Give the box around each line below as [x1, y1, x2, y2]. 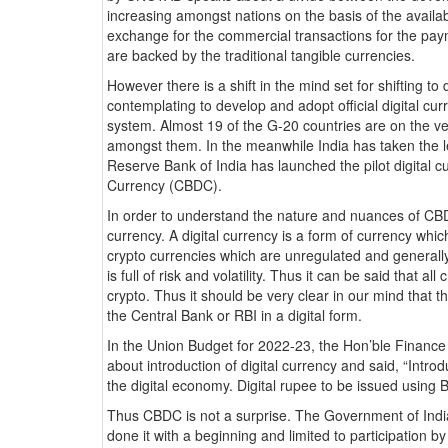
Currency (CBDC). [107, 175, 222, 196]
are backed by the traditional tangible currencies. [107, 45, 419, 66]
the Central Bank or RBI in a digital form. [107, 305, 362, 326]
